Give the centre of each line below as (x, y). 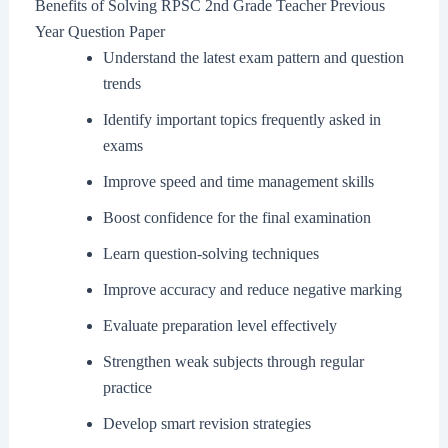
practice (127, 387)
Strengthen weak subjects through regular (233, 361)
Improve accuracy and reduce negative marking (252, 289)
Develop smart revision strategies (206, 423)
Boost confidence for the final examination (236, 217)
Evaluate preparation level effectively (219, 325)
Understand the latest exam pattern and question (253, 57)
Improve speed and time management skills (238, 181)
